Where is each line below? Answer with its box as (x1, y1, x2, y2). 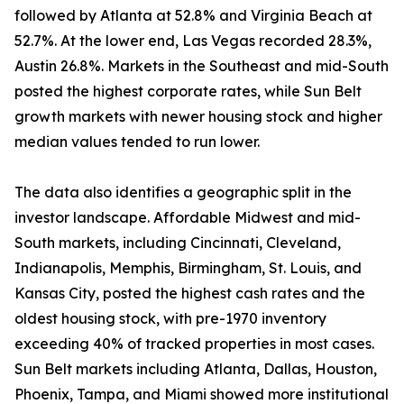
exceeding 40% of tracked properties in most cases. (14, 335, 374, 353)
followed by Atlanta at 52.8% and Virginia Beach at (14, 6, 372, 25)
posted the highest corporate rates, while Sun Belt (14, 82, 362, 101)
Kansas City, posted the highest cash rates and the (14, 284, 365, 303)
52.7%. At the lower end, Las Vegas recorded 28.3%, (14, 32, 372, 50)
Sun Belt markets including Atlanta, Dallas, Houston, (14, 360, 377, 379)
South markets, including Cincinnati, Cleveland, (14, 234, 341, 252)
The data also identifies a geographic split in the (14, 183, 352, 202)
